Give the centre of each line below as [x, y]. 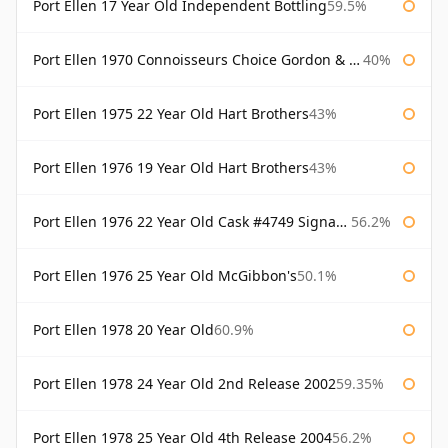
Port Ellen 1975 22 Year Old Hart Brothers [171, 114]
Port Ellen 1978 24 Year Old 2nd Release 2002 [184, 384]
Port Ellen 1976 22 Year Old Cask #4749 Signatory [184, 222]
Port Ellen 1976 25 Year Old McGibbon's [165, 276]
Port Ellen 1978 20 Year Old [123, 330]
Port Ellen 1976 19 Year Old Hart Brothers [171, 168]
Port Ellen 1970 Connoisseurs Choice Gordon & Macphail [191, 60]
